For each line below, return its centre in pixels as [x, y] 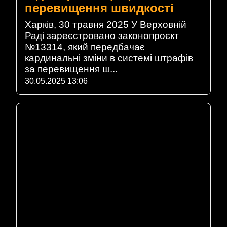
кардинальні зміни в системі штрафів [109, 58]
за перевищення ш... [71, 69]
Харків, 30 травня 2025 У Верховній [106, 24]
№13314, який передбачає [85, 47]
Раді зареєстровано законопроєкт [102, 35]
